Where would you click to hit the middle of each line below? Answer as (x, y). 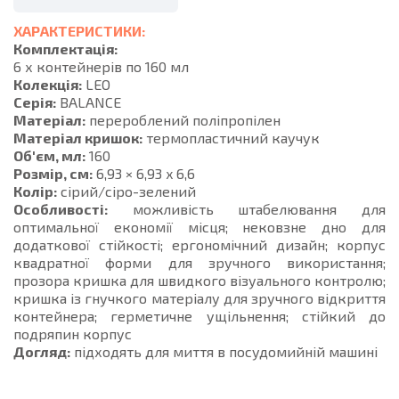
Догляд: (42, 351)
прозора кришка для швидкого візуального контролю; (199, 280)
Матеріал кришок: (78, 138)
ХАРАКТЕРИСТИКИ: (79, 31)
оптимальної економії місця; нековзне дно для (199, 227)
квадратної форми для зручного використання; (199, 262)
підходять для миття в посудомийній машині (224, 351)
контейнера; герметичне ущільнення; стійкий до (199, 316)
